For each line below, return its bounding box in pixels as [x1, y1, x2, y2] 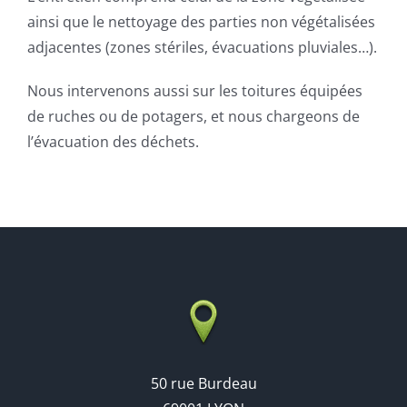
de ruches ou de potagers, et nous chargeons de [27, 105, 360, 126]
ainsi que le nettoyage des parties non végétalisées [27, 11, 375, 32]
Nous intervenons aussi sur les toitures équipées [27, 80, 362, 101]
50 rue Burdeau [150, 372, 257, 393]
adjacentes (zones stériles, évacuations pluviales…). [27, 36, 377, 57]
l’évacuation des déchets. [27, 131, 199, 152]
